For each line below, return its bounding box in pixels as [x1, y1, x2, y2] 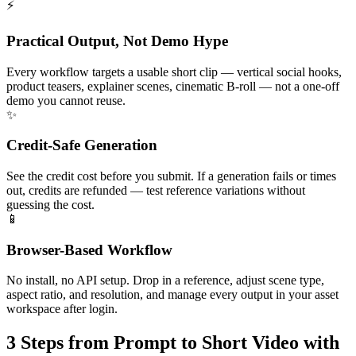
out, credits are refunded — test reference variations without [6, 183, 305, 197]
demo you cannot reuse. [6, 93, 126, 107]
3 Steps [6, 332, 64, 354]
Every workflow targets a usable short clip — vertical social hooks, [6, 64, 342, 79]
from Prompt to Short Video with [68, 332, 339, 354]
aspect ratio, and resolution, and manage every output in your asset [6, 288, 339, 302]
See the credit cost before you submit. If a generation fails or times [6, 168, 336, 183]
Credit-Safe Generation [6, 137, 157, 154]
